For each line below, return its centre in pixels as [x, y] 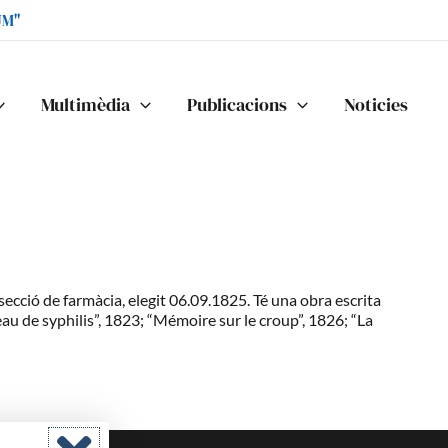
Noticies [376, 104]
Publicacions [237, 104]
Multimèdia [86, 104]
